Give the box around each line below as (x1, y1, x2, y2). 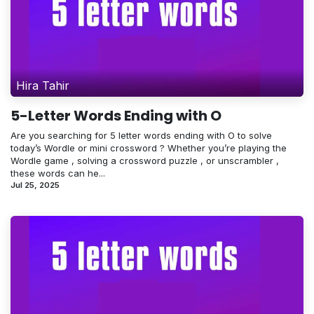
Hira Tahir (16, 78, 69, 93)
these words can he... (11, 168, 105, 179)
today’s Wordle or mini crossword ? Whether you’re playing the (11, 142, 287, 154)
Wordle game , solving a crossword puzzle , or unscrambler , (11, 155, 279, 167)
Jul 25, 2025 (11, 180, 60, 191)
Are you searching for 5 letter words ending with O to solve (11, 130, 272, 142)
